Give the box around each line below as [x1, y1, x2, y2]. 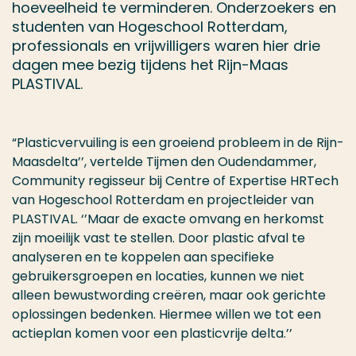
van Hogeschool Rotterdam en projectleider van [12, 191, 314, 209]
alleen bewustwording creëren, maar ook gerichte [12, 286, 326, 304]
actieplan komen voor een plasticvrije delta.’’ [12, 324, 292, 342]
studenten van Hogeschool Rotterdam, [12, 17, 288, 37]
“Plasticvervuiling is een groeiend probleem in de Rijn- [12, 133, 344, 152]
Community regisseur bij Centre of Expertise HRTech [12, 172, 339, 190]
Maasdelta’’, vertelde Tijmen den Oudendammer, [12, 153, 316, 171]
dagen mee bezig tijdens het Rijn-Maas [12, 55, 288, 75]
